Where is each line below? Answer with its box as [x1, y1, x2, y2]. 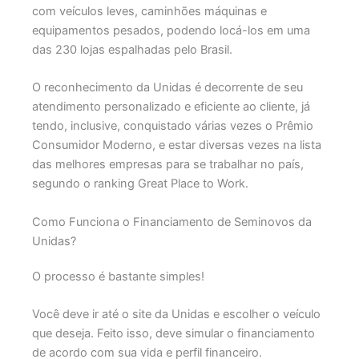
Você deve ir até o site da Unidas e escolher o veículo [31, 306, 321, 321]
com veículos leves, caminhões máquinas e [31, 3, 267, 18]
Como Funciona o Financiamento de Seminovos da [31, 214, 312, 229]
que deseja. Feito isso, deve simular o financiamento [31, 325, 315, 341]
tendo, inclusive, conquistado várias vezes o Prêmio [31, 119, 313, 134]
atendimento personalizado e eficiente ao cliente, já [31, 99, 310, 115]
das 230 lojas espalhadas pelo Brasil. [31, 42, 232, 57]
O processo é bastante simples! [31, 268, 204, 284]
